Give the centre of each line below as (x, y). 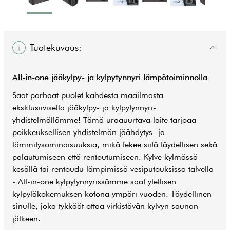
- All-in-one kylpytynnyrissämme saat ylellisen (94, 181)
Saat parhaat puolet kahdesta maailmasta (88, 95)
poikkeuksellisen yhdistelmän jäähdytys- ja (89, 132)
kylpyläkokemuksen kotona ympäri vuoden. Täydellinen (112, 194)
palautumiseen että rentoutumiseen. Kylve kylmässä (105, 157)
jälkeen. (26, 218)
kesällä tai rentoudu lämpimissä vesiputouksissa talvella (113, 169)
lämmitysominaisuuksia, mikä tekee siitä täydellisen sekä (115, 145)
